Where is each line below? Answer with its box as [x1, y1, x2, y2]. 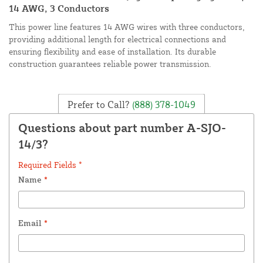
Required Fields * [18, 160, 82, 170]
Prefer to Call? [68, 98, 130, 110]
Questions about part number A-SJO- [18, 120, 226, 136]
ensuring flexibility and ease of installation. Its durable [9, 46, 216, 57]
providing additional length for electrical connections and [9, 34, 226, 45]
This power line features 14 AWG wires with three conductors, [9, 22, 245, 32]
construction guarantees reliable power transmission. [9, 59, 211, 69]
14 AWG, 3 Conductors [9, 2, 109, 15]
